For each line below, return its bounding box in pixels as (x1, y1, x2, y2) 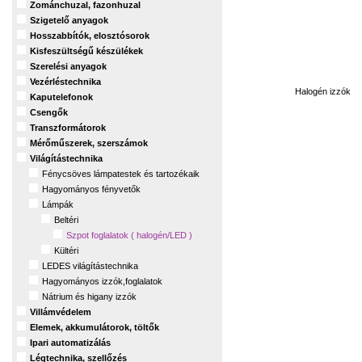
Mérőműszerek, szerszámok (30, 138, 148, 148)
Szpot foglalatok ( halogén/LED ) (66, 230, 192, 240)
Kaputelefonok (30, 92, 93, 102)
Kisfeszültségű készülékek (30, 46, 143, 56)
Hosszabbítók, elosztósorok (30, 31, 149, 40)
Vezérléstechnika (30, 77, 101, 86)
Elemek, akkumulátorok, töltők (30, 322, 159, 332)
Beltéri (54, 215, 78, 225)
